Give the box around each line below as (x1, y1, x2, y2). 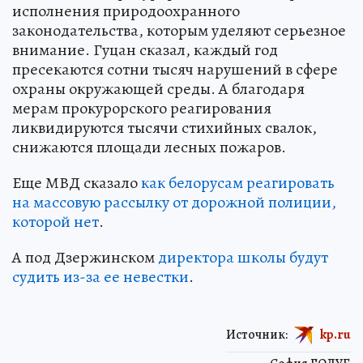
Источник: (226, 325, 288, 344)
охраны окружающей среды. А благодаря (12, 78, 305, 100)
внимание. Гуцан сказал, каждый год (12, 39, 278, 62)
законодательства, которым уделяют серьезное (12, 19, 346, 42)
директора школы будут (158, 246, 328, 269)
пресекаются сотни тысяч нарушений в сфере (12, 58, 338, 81)
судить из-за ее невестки (12, 266, 189, 288)
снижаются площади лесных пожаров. (12, 136, 286, 159)
